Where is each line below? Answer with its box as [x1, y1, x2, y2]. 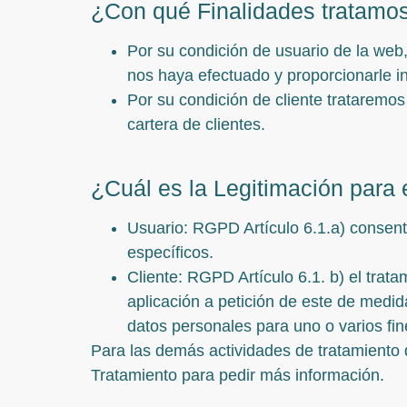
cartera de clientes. [127, 114, 265, 134]
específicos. [127, 243, 213, 263]
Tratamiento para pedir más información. [91, 366, 384, 385]
